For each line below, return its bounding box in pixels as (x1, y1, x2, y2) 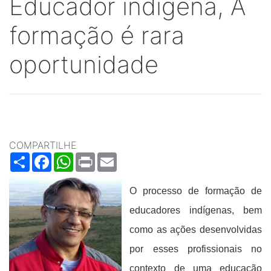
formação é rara (9, 21, 184, 50)
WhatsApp (73, 151, 119, 163)
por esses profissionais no (129, 244, 262, 254)
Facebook (51, 151, 95, 163)
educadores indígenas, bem (129, 205, 262, 215)
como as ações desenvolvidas (129, 224, 262, 235)
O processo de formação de (129, 186, 262, 196)
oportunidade (9, 50, 158, 79)
